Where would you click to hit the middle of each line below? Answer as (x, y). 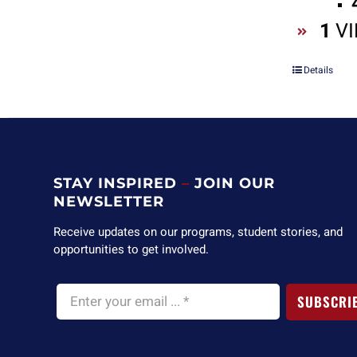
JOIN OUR (235, 183)
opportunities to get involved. (131, 249)
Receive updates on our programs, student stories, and (198, 232)
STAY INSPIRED (116, 183)
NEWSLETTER (109, 202)
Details (319, 71)
